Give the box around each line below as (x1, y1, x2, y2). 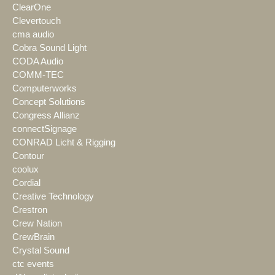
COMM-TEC (12, 70, 64, 80)
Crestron (12, 205, 47, 215)
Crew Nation (12, 219, 62, 229)
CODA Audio (12, 56, 63, 67)
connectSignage (12, 124, 77, 134)
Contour (12, 151, 44, 161)
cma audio (12, 29, 54, 40)
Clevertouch (12, 16, 61, 26)
